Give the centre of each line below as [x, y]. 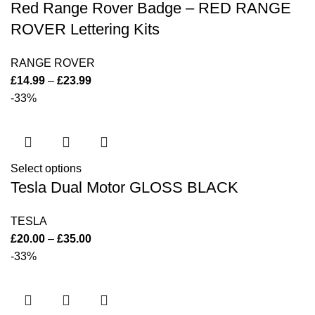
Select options [46, 168]
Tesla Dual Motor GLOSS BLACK [124, 187]
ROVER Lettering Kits [85, 29]
